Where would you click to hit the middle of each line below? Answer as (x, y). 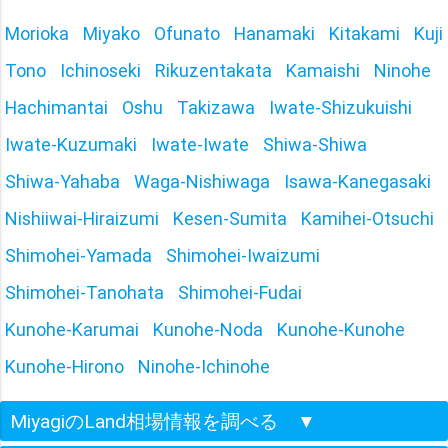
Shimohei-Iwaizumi (243, 255)
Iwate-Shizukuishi (340, 107)
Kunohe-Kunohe (341, 329)
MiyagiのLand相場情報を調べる (144, 420)
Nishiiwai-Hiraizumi (82, 218)
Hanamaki (274, 33)
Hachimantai (56, 107)
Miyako (111, 33)
